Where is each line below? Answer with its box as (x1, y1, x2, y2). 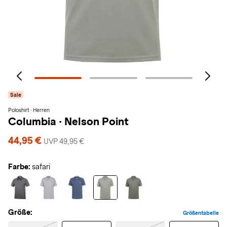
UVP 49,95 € (44, 137, 84, 145)
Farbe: (8, 163, 30, 171)
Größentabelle (183, 210, 219, 216)
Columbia (8, 116, 59, 127)
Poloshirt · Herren (8, 107, 50, 113)
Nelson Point (64, 116, 129, 127)
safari (32, 163, 50, 171)
